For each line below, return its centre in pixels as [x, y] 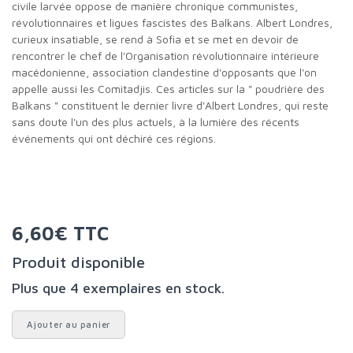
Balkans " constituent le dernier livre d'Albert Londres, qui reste [170, 105]
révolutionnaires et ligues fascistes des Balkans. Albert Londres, [172, 22]
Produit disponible [84, 262]
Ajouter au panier [72, 324]
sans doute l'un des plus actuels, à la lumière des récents [156, 121]
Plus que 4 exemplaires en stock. [123, 288]
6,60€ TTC [69, 233]
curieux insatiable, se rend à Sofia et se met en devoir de [155, 39]
